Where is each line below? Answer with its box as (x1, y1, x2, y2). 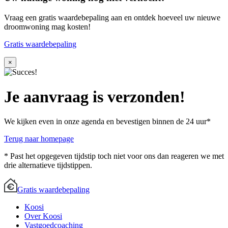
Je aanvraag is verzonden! (4, 87, 185, 106)
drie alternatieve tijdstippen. (4, 161, 92, 170)
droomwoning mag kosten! (4, 22, 91, 31)
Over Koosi (24, 212, 62, 221)
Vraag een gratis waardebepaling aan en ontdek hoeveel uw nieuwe (4, 13, 220, 22)
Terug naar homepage (4, 134, 74, 144)
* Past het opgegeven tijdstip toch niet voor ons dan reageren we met (4, 152, 224, 161)
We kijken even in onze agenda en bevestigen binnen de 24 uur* (4, 117, 211, 126)
